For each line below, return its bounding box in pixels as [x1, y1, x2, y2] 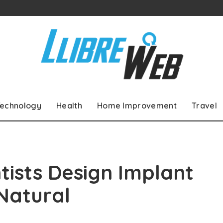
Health [56, 100, 82, 111]
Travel [192, 100, 217, 111]
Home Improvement [97, 100, 177, 111]
